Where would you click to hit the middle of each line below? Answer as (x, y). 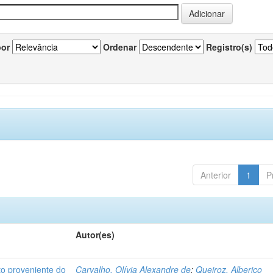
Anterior (215, 175)
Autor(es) (95, 235)
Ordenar (120, 47)
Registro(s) (229, 47)
